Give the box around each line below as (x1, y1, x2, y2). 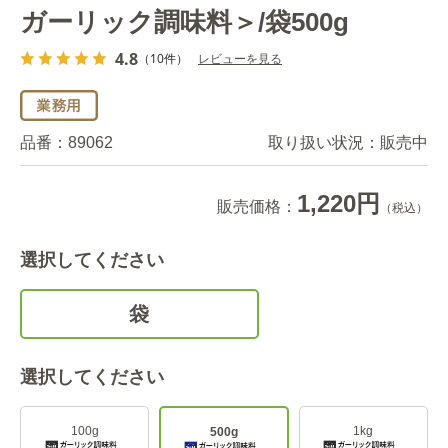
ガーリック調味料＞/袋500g (20, 6, 349, 37)
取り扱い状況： (268, 133, 380, 151)
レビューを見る (198, 49, 282, 67)
